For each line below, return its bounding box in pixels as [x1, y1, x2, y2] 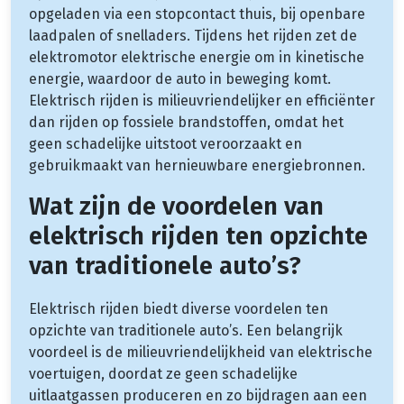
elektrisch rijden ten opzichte [29, 220, 368, 251]
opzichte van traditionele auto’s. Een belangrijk [29, 321, 343, 339]
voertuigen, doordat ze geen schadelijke [29, 364, 298, 382]
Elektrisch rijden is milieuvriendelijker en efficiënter [29, 91, 375, 109]
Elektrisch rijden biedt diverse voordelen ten [29, 299, 328, 317]
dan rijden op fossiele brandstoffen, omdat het [29, 113, 344, 131]
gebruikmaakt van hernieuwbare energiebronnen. [29, 156, 365, 174]
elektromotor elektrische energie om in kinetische [29, 48, 364, 66]
